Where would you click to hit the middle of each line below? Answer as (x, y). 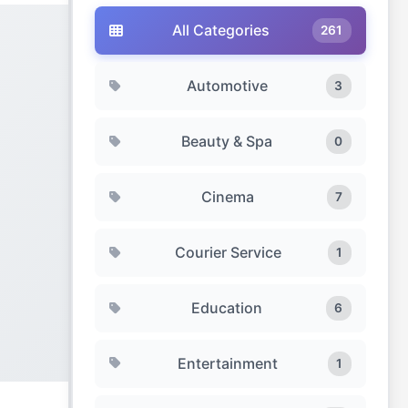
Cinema (227, 197)
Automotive (227, 86)
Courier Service (228, 253)
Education (227, 308)
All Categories (220, 31)
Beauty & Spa (227, 142)
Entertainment (228, 363)
